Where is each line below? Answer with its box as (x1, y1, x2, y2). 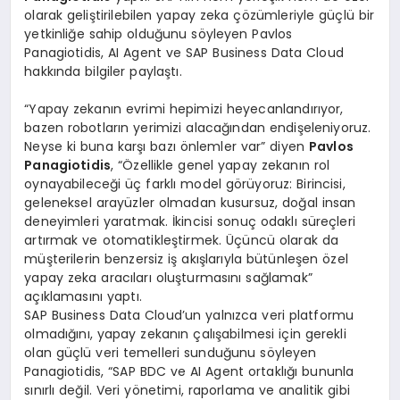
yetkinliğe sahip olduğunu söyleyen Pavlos (24, 24, 293, 43)
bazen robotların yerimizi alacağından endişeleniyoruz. (24, 118, 371, 137)
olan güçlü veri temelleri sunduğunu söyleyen (24, 343, 317, 362)
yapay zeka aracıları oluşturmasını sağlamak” (24, 268, 312, 287)
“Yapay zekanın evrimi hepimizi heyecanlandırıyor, (24, 99, 344, 118)
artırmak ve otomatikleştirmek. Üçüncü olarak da (24, 230, 339, 249)
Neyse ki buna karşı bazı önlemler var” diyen (24, 137, 309, 155)
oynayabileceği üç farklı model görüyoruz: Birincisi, (24, 174, 346, 193)
